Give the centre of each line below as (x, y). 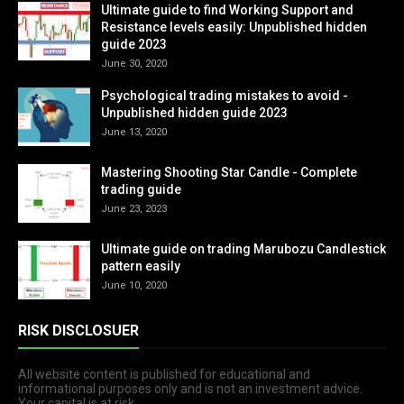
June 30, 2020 (134, 64)
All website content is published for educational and (164, 375)
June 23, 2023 (134, 209)
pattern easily (141, 266)
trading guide (141, 190)
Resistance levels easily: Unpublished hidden (234, 28)
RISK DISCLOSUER (78, 331)
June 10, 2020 (134, 286)
